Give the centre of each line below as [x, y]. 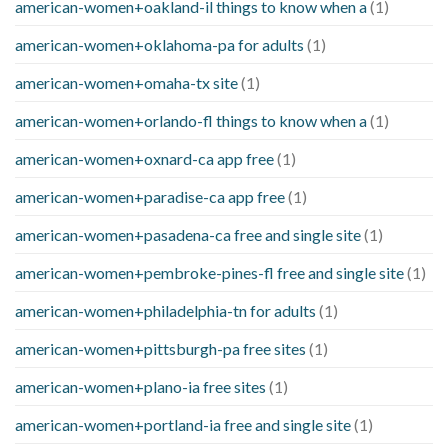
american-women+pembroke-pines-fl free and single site [209, 273]
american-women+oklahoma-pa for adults [159, 45]
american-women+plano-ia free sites [140, 387]
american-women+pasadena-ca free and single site [188, 235]
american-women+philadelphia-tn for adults [165, 311]
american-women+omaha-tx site [126, 83]
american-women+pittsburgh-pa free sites [160, 349]
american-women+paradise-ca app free [150, 197]
